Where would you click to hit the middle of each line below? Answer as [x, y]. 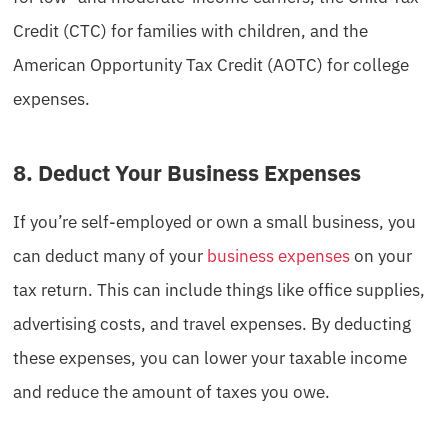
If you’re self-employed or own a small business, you [214, 221]
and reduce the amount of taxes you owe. [171, 391]
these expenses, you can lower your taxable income [210, 357]
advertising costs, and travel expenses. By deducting [212, 323]
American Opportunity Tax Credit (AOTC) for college [211, 64]
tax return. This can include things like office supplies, [219, 289]
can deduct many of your [110, 255]
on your [381, 255]
